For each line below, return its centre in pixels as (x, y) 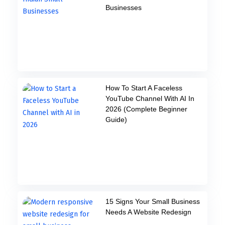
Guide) (116, 120)
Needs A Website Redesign (148, 212)
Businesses (123, 8)
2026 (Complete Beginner (146, 109)
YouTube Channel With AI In (150, 99)
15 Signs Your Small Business (152, 202)
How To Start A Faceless (144, 88)
